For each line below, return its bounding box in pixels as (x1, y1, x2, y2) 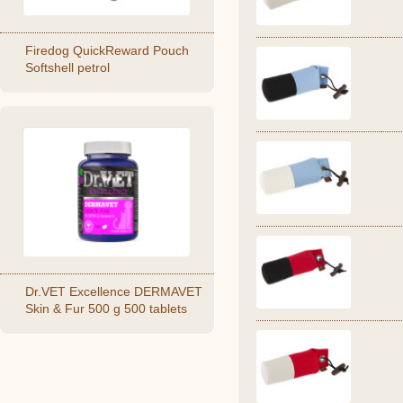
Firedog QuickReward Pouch (25, 43, 189, 58)
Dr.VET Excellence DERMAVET (25, 284, 202, 299)
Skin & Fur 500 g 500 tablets (25, 301, 187, 316)
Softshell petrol (25, 60, 110, 75)
